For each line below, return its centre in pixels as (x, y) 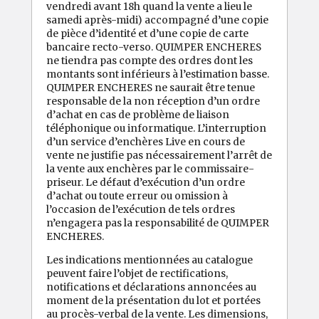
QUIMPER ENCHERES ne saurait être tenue (151, 88)
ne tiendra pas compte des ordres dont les (150, 61)
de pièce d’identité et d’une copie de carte (147, 34)
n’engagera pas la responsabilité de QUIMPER (158, 223)
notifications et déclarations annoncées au (151, 287)
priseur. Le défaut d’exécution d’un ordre (146, 183)
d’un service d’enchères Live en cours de (146, 142)
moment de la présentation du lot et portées (153, 300)
